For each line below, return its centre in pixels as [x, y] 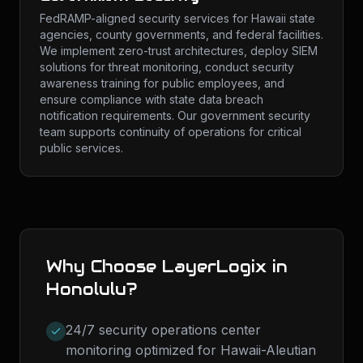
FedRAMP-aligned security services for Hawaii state [177, 18]
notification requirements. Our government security [175, 115]
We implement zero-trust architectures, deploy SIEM [179, 51]
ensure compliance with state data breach [152, 99]
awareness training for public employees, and [162, 83]
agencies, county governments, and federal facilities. [181, 34]
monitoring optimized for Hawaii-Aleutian [191, 350]
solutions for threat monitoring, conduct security [167, 67]
